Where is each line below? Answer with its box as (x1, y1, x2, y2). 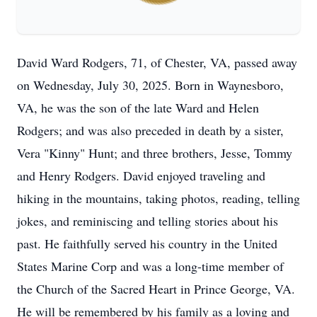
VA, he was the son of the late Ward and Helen (17, 99, 259, 116)
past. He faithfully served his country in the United (17, 235, 277, 252)
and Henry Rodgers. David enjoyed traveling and (17, 167, 265, 184)
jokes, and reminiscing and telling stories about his (17, 212, 278, 229)
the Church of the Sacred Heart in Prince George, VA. (17, 280, 295, 297)
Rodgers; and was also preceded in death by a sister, (17, 122, 284, 139)
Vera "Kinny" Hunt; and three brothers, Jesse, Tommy (17, 144, 292, 161)
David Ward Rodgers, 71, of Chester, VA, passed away (17, 54, 297, 71)
